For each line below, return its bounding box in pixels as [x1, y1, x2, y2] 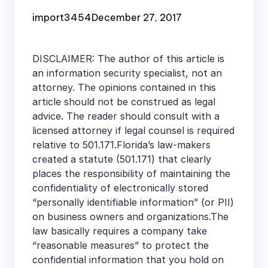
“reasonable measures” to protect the [32, 239, 209, 251]
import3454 [32, 11, 92, 23]
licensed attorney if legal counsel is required [32, 124, 234, 136]
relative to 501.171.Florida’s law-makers [32, 138, 211, 151]
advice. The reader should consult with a [32, 109, 220, 122]
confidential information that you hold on [32, 253, 224, 266]
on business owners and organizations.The [32, 210, 229, 223]
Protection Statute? [32, 18, 224, 42]
